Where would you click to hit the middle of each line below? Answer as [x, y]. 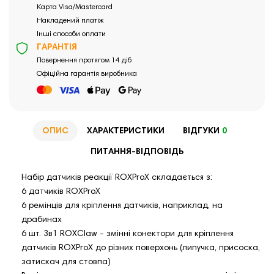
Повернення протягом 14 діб [84, 61]
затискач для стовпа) [66, 263]
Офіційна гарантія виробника [87, 74]
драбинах [42, 220]
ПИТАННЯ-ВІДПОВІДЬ [137, 152]
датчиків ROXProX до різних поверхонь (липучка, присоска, [141, 249]
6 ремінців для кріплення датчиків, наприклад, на [122, 206]
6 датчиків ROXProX [61, 192]
